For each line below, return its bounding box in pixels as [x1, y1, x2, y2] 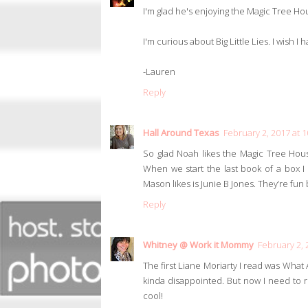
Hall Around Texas [143, 126, 219, 140]
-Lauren [143, 65, 175, 78]
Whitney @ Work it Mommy [143, 239, 254, 252]
